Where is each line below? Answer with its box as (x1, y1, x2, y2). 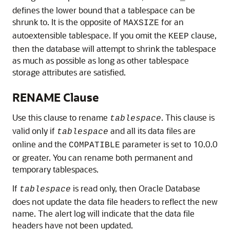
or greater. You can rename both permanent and (12, 152, 193, 163)
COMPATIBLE (69, 141, 120, 150)
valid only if (12, 125, 57, 137)
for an (159, 16, 184, 28)
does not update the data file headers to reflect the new (12, 196, 218, 207)
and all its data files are (108, 125, 196, 137)
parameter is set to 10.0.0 (120, 139, 218, 150)
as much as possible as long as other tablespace (12, 55, 189, 66)
